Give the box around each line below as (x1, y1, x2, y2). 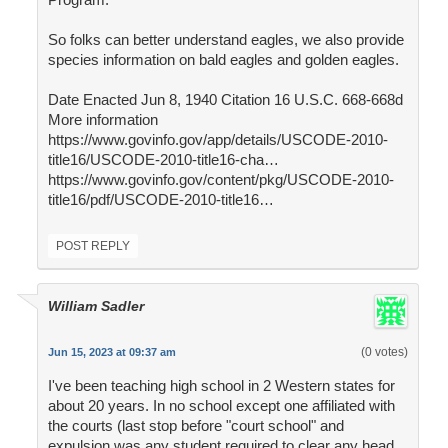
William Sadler (47, 298, 144, 315)
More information (47, 111, 158, 129)
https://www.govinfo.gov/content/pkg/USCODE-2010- (47, 171, 394, 189)
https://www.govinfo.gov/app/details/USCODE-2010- (47, 131, 388, 149)
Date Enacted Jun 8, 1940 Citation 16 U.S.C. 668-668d (47, 91, 403, 109)
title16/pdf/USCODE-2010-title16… (47, 191, 274, 209)
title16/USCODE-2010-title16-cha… (47, 151, 279, 169)
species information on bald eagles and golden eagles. (47, 51, 399, 69)
